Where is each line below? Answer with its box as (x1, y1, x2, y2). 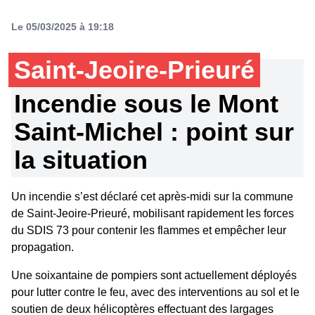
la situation (14, 146, 148, 174)
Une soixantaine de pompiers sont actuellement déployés (11, 269, 297, 281)
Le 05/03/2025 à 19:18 (11, 21, 114, 32)
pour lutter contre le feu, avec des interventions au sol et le (11, 286, 300, 298)
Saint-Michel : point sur (14, 117, 294, 146)
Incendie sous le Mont (14, 89, 278, 118)
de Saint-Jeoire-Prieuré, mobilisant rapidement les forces (11, 207, 294, 219)
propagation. (11, 241, 74, 253)
